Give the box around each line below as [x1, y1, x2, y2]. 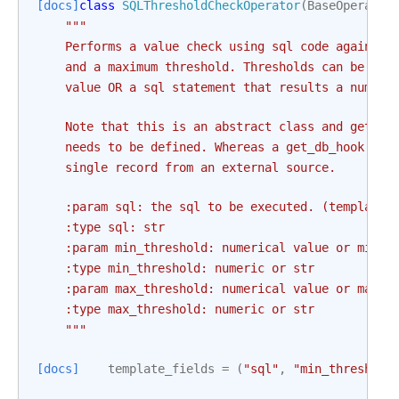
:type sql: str [37, 220, 165, 234]
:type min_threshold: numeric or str [37, 261, 314, 275]
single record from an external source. [37, 160, 336, 175]
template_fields [108, 362, 215, 376]
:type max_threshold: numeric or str [37, 302, 314, 316]
